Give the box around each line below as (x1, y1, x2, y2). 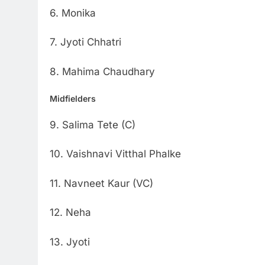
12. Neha (50, 206, 91, 219)
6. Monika (50, 7, 96, 19)
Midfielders (50, 93, 96, 104)
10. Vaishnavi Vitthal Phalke (50, 148, 181, 160)
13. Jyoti (50, 235, 90, 248)
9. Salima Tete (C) (50, 118, 135, 131)
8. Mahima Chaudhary (50, 65, 155, 77)
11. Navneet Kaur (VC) (50, 177, 153, 189)
